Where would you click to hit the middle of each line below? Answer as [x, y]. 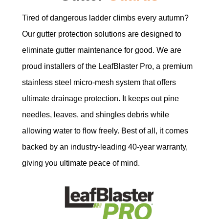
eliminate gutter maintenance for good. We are [101, 50]
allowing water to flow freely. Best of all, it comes [105, 131]
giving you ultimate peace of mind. [81, 163]
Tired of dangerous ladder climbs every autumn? [105, 18]
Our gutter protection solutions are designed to [101, 34]
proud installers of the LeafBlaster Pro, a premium [107, 66]
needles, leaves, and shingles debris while [95, 114]
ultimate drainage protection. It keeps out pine [100, 98]
